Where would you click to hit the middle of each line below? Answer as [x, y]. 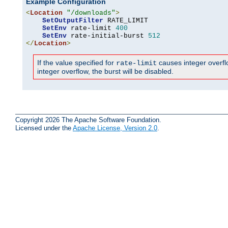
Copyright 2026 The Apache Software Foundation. [88, 120]
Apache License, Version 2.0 [115, 128]
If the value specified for [77, 63]
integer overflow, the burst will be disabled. [105, 72]
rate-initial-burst [107, 36]
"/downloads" [91, 13]
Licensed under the [44, 128]
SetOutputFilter [73, 21]
